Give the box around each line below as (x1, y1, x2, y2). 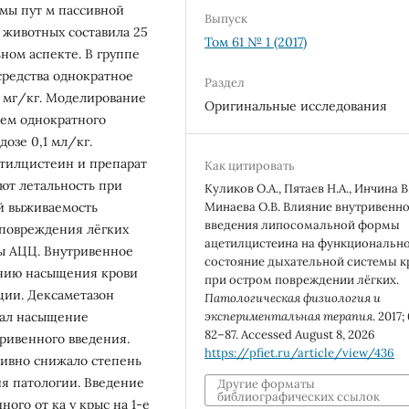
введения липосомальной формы (204, 216, 401, 233)
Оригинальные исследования (204, 97, 388, 114)
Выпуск (204, 10, 248, 26)
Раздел (204, 74, 246, 90)
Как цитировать (204, 157, 296, 173)
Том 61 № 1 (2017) (204, 33, 308, 50)
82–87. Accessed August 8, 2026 (204, 326, 376, 342)
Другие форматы (217, 375, 316, 392)
